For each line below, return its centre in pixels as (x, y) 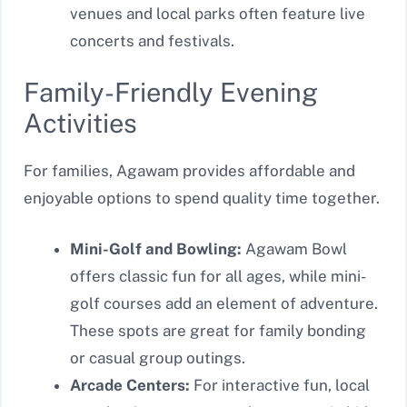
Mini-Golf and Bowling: (156, 248)
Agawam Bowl (294, 248)
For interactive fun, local (280, 385)
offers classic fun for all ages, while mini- (218, 276)
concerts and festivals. (152, 40)
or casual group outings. (158, 357)
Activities (80, 124)
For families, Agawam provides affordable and (189, 171)
